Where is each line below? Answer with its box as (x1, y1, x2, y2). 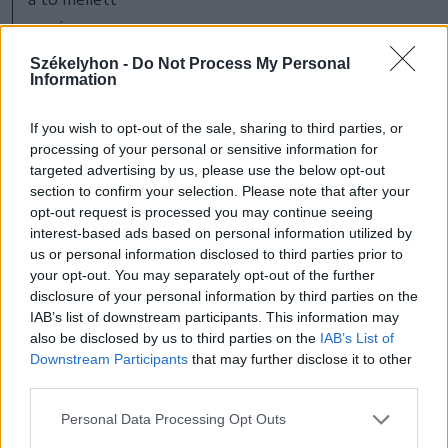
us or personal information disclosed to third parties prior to (30, 245, 403, 262)
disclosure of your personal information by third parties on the (30, 287, 418, 304)
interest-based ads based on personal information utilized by (30, 224, 412, 241)
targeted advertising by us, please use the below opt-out (30, 161, 385, 178)
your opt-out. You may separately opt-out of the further (30, 266, 375, 283)
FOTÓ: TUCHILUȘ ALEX (28, 20, 180, 38)
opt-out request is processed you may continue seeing (30, 203, 373, 220)
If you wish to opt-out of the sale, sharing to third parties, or (30, 119, 403, 136)
